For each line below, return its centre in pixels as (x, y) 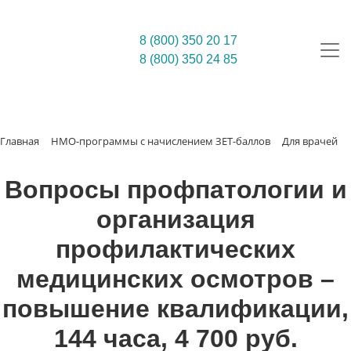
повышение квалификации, (175, 309)
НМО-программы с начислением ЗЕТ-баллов (161, 141)
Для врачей (310, 141)
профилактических (175, 249)
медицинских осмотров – (175, 279)
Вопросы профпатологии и (175, 190)
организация (175, 219)
